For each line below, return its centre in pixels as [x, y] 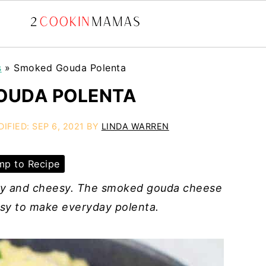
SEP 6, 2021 [58, 126]
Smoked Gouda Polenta [70, 68]
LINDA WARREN [135, 126]
